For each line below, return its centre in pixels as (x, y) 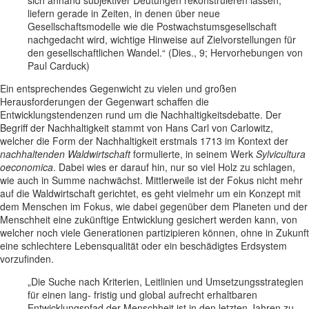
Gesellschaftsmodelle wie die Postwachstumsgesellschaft (152, 27)
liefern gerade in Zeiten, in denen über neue (124, 13)
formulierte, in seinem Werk (193, 154)
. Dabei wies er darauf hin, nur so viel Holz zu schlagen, (174, 167)
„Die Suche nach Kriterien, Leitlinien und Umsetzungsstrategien (166, 282)
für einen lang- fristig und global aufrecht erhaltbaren (142, 295)
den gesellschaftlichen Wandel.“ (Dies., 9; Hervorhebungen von (165, 53)
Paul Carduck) (59, 66)
